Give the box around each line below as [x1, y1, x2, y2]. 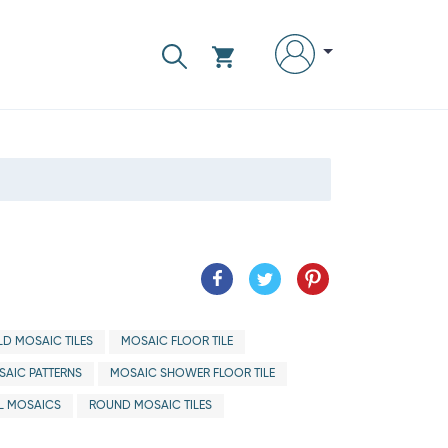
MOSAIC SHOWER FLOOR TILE [109, 368, 275, 380]
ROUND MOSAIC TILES [88, 400, 212, 412]
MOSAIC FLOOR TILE [120, 336, 233, 348]
